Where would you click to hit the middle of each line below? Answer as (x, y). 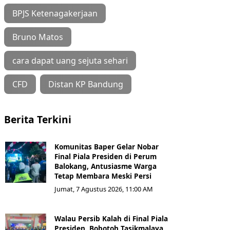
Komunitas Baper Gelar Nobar (107, 147)
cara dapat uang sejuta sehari (70, 61)
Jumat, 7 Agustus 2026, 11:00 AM (104, 189)
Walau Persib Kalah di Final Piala (111, 219)
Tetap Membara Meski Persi (103, 176)
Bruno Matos (38, 37)
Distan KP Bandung (86, 84)
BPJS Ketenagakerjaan (55, 14)
